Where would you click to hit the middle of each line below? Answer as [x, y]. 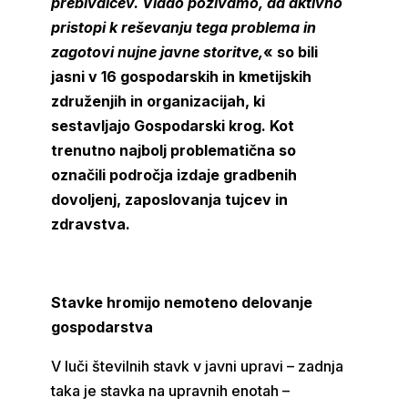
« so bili [291, 52]
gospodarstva [102, 327]
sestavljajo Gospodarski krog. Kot [173, 126]
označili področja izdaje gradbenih [174, 175]
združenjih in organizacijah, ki [158, 101]
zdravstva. [91, 224]
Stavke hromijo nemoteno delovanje [182, 302]
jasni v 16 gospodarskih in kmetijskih [182, 76]
